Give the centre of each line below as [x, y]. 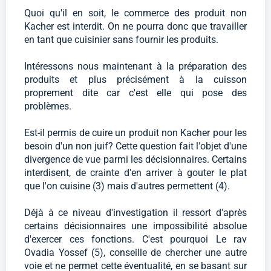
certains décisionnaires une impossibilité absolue [135, 226]
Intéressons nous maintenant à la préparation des [135, 67]
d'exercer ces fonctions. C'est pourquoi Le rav [135, 240]
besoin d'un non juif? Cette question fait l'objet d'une [135, 146]
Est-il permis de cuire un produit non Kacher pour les [135, 133]
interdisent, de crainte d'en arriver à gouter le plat [135, 173]
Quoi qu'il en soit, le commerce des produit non [135, 13]
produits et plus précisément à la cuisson [135, 80]
